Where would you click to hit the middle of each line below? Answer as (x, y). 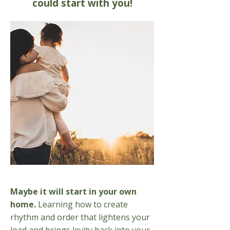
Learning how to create (83, 204)
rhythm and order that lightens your (80, 217)
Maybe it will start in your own (73, 191)
